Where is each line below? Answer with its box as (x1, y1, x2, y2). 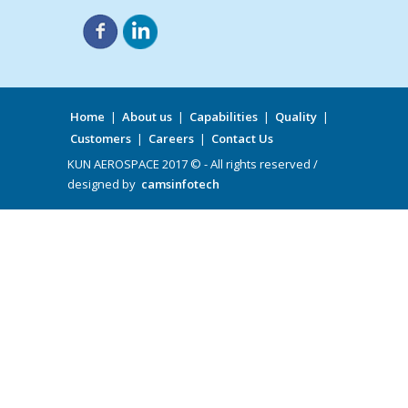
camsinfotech (141, 176, 219, 192)
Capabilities (189, 108, 258, 125)
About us (122, 108, 172, 125)
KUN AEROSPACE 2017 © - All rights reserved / (67, 156, 318, 172)
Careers (148, 130, 194, 147)
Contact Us (211, 130, 273, 147)
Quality (275, 108, 317, 125)
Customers (70, 130, 131, 147)
